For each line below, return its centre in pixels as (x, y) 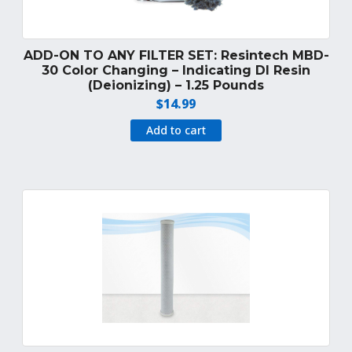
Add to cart (176, 130)
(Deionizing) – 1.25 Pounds (176, 86)
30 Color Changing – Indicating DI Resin (176, 71)
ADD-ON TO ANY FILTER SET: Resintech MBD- (176, 56)
